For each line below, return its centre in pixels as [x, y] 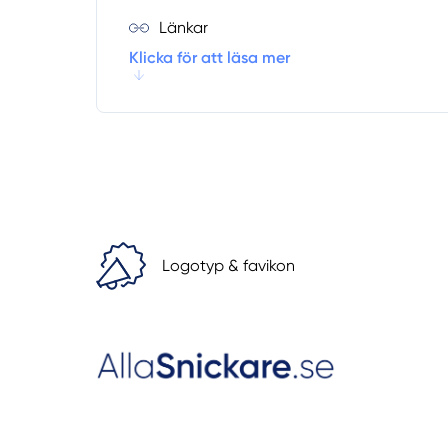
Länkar [183, 27]
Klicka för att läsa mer [209, 58]
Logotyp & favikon [228, 266]
